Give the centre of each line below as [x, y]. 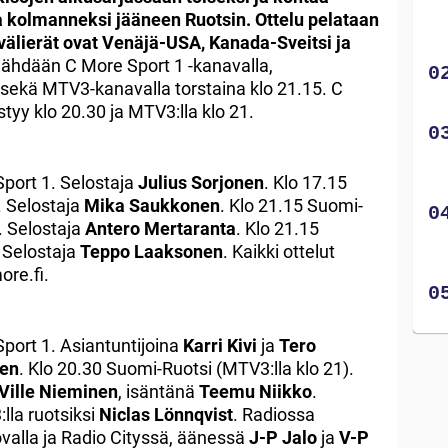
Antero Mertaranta [158, 228]
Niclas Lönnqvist [166, 414]
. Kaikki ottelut [279, 251]
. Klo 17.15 [305, 182]
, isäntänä [158, 391]
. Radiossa [274, 414]
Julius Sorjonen [201, 182]
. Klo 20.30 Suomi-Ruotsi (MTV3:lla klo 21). [186, 368]
